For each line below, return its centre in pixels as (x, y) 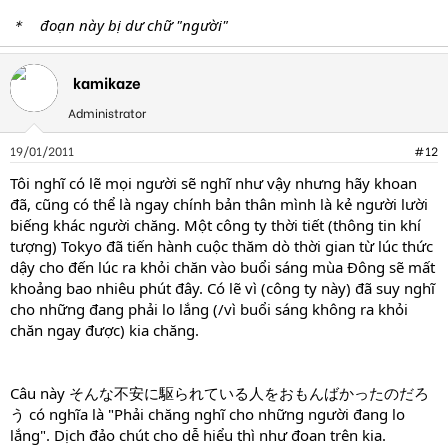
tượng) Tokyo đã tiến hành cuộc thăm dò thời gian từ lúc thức (221, 245)
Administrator (107, 112)
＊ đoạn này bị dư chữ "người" (119, 24)
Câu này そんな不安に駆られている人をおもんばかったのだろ (219, 392)
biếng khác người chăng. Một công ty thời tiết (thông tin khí (215, 224)
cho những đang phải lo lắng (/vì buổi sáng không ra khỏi (209, 308)
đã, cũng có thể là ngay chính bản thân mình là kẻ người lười (219, 203)
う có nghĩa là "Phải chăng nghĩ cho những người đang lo (207, 413)
